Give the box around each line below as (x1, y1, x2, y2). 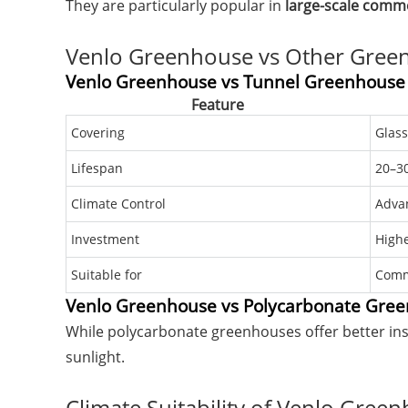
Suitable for (71, 266, 142, 283)
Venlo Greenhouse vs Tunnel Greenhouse (66, 70, 405, 93)
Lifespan (71, 159, 123, 177)
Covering (71, 124, 125, 141)
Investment (71, 230, 139, 248)
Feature (191, 95, 244, 115)
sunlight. (66, 347, 125, 367)
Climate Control (71, 195, 166, 212)
